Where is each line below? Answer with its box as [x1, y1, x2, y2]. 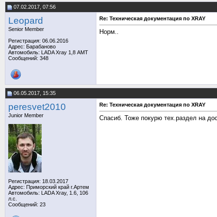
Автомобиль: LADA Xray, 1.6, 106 [8, 190, 88, 196]
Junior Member [8, 112, 44, 118]
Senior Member [8, 26, 44, 32]
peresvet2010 [8, 102, 66, 112]
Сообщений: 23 [8, 201, 46, 207]
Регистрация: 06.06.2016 [8, 38, 68, 44]
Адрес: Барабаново [8, 44, 56, 49]
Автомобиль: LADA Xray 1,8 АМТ [8, 49, 88, 55]
